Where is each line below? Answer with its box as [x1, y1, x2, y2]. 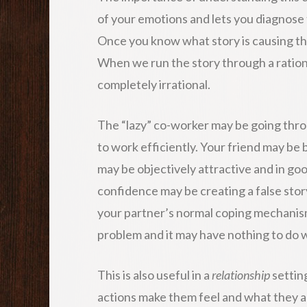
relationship [212, 267, 272, 282]
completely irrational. [97, 76, 210, 92]
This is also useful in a [97, 267, 212, 282]
